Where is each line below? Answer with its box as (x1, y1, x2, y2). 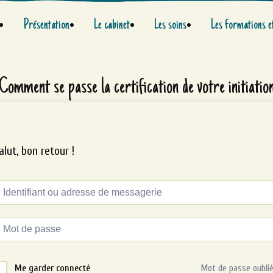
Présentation (23, 17, 69, 34)
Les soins (154, 17, 186, 34)
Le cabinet (93, 17, 130, 34)
